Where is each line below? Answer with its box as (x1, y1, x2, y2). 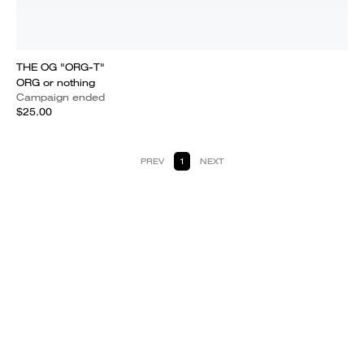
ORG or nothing (16, 76, 95, 89)
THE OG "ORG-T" (16, 60, 105, 74)
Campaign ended (16, 90, 105, 104)
